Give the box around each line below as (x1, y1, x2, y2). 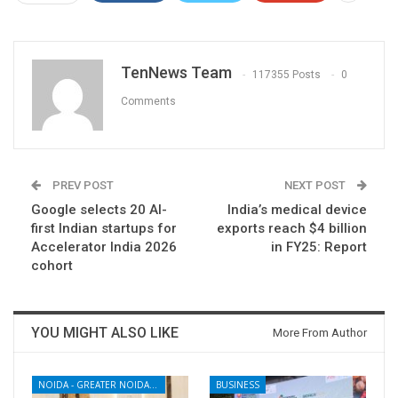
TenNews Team (121, 63, 232, 83)
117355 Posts (252, 68, 321, 81)
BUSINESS (216, 378, 259, 392)
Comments (121, 94, 176, 107)
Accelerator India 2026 (31, 239, 177, 256)
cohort (31, 258, 73, 275)
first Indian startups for (31, 220, 177, 237)
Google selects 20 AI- (31, 202, 167, 219)
